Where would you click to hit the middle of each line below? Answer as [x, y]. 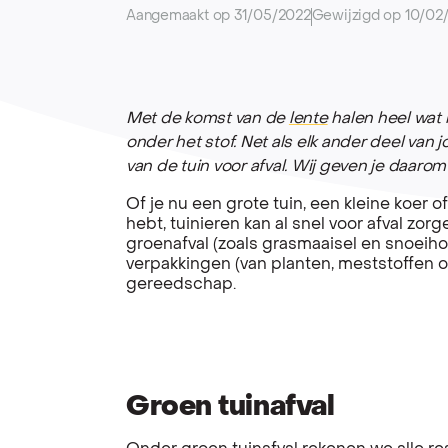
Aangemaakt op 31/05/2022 [218, 16]
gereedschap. [181, 284]
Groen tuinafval [230, 407]
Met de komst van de [207, 118]
